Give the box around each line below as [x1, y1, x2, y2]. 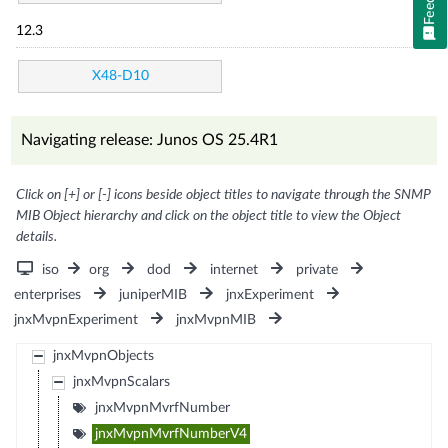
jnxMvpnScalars [72, 374, 170, 389]
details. [16, 229, 58, 244]
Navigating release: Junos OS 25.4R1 [21, 131, 279, 148]
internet [209, 262, 258, 277]
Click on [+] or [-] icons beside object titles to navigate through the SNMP [16, 187, 432, 202]
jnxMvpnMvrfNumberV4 [94, 426, 247, 441]
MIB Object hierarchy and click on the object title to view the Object [16, 208, 402, 223]
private [295, 262, 338, 277]
